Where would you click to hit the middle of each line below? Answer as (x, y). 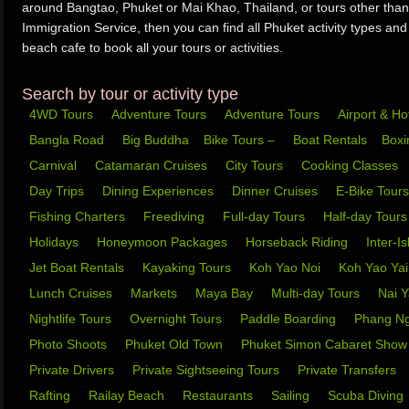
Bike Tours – (241, 140)
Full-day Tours (266, 216)
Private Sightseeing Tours (208, 370)
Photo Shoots (70, 344)
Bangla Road (67, 140)
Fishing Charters (79, 216)
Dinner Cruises (277, 191)
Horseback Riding (299, 242)
